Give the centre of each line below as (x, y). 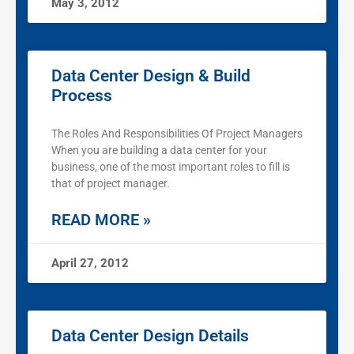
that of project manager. (111, 184)
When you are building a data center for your (159, 151)
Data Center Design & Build (151, 76)
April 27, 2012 (90, 264)
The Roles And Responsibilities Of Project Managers (177, 134)
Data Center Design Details (150, 336)
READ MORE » (101, 220)
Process (82, 96)
